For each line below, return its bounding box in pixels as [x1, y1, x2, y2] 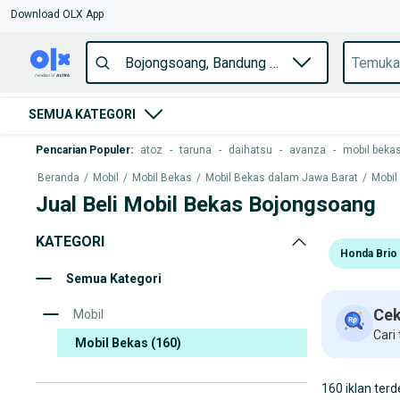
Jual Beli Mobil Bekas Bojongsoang [36, 192, 376, 217]
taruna [179, 144, 212, 156]
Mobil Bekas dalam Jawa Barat [205, 171, 358, 184]
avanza [289, 144, 326, 156]
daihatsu [229, 144, 272, 156]
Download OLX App [11, 8, 104, 21]
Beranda [37, 171, 79, 184]
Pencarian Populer [36, 144, 130, 156]
